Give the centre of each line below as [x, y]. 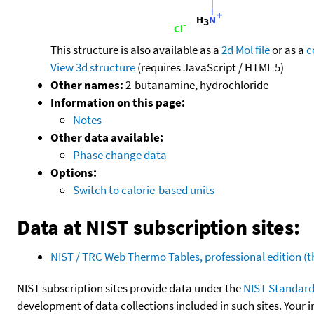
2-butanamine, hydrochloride [196, 84]
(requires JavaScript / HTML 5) [210, 67]
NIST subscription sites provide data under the [130, 288]
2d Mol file [246, 49]
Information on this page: [118, 102]
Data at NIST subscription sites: [158, 227]
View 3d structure [93, 67]
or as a [288, 49]
